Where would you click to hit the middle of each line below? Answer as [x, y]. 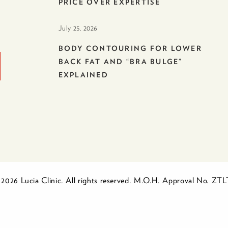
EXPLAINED [83, 75]
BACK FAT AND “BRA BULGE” [120, 62]
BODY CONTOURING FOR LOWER [130, 49]
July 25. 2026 [78, 28]
